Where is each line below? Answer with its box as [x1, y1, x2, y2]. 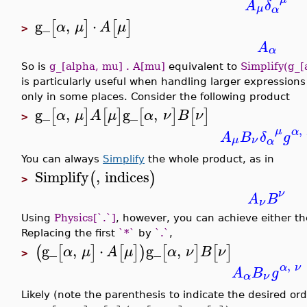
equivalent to [165, 60, 241, 72]
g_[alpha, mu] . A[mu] [49, 60, 165, 72]
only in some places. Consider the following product [21, 90, 290, 102]
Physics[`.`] [54, 211, 116, 223]
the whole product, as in [145, 152, 274, 164]
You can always [21, 152, 103, 164]
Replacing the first [21, 226, 119, 238]
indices [105, 164, 150, 190]
